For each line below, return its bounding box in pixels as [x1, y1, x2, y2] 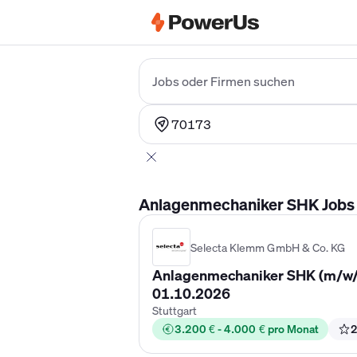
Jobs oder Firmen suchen [152, 73, 295, 90]
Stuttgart [152, 303, 198, 318]
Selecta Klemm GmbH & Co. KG [190, 239, 345, 255]
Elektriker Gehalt [138, 44, 234, 61]
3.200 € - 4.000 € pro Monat [175, 321, 319, 336]
